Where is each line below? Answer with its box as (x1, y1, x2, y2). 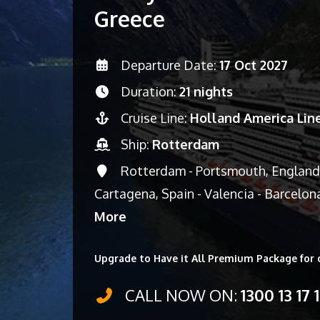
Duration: (117, 84, 179, 99)
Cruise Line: (117, 110, 190, 126)
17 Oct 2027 (219, 57, 288, 73)
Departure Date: (117, 57, 219, 73)
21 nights (179, 84, 233, 99)
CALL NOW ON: (121, 285, 241, 305)
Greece (94, 5, 165, 32)
